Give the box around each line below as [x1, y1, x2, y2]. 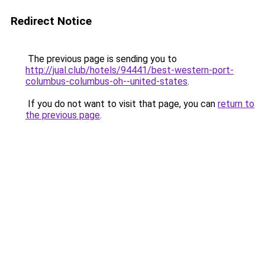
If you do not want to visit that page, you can [25, 98, 218, 109]
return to [218, 98, 254, 109]
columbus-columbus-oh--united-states [25, 76, 188, 87]
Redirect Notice [11, 14, 92, 28]
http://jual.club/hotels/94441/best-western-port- [25, 64, 234, 76]
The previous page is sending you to [25, 53, 177, 64]
